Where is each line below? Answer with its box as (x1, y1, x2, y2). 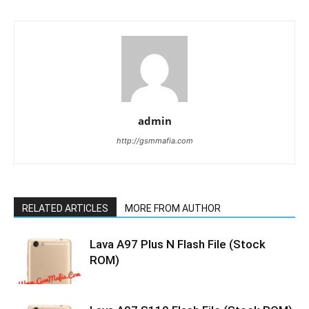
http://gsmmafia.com (116, 136, 193, 146)
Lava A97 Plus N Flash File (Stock (90, 237, 266, 251)
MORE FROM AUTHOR (125, 203, 221, 214)
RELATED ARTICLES (22, 203, 108, 214)
